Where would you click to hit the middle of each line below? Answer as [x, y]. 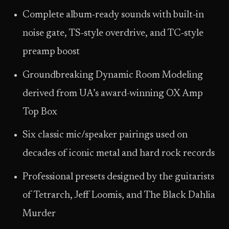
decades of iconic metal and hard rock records [119, 154]
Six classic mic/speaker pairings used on [105, 135]
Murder [39, 214]
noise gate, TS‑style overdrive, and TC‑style [113, 34]
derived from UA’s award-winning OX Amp [113, 94]
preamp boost [51, 52]
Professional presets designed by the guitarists [118, 177]
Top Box [40, 112]
